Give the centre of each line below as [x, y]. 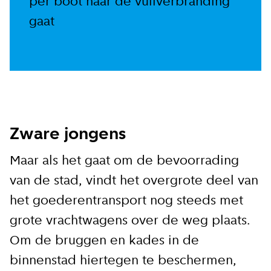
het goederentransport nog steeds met [126, 201]
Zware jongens [68, 135]
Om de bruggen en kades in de [104, 241]
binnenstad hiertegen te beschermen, [123, 261]
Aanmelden [85, 109]
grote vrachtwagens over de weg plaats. [130, 221]
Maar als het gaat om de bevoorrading [124, 162]
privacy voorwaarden [117, 50]
